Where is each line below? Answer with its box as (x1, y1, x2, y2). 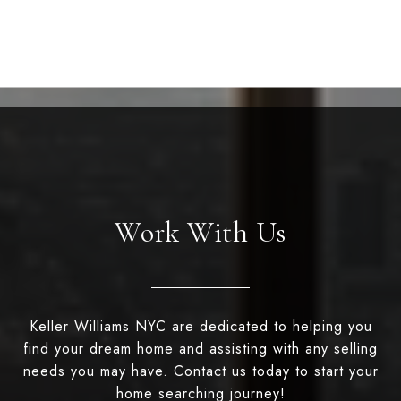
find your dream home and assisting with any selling (23, 337, 378, 359)
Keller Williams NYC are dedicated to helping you (29, 315, 372, 337)
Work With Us (115, 214, 286, 250)
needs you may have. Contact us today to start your (22, 360, 379, 381)
